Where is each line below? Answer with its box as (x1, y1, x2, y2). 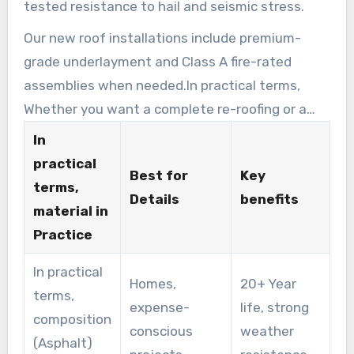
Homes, (129, 276, 176, 292)
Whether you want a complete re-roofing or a (23, 101, 307, 118)
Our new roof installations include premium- (23, 30, 301, 47)
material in (32, 203, 108, 220)
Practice (32, 227, 92, 243)
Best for (129, 168, 188, 184)
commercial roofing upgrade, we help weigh (23, 125, 295, 141)
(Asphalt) (32, 335, 92, 352)
